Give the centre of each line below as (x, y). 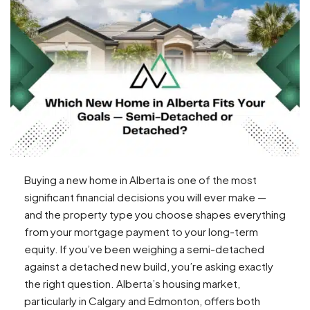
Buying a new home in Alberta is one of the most (140, 180)
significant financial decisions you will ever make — (145, 197)
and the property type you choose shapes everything (155, 215)
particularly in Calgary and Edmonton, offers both (142, 301)
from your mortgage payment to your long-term (141, 232)
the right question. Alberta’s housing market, (132, 284)
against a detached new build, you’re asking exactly (149, 266)
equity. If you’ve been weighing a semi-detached (144, 249)
